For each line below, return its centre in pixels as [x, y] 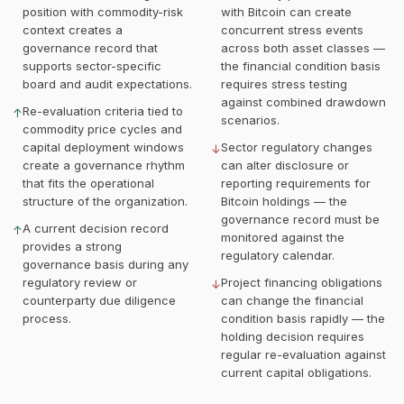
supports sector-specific [92, 66]
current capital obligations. [296, 372]
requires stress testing [284, 84]
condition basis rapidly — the [303, 318]
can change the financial [292, 300]
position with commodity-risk [103, 12]
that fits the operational [88, 183]
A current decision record [96, 228]
